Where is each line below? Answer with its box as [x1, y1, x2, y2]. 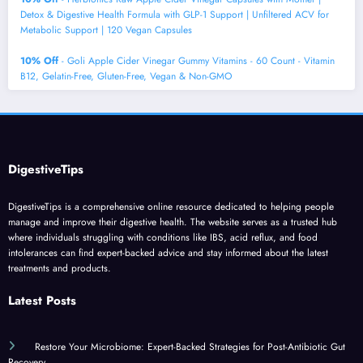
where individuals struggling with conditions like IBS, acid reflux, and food [8, 230, 318, 246]
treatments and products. [8, 261, 111, 276]
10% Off [20, 53, 58, 68]
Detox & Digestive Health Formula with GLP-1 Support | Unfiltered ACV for [20, 6, 329, 22]
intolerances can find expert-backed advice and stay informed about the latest [8, 246, 328, 261]
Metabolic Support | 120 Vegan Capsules [20, 22, 192, 37]
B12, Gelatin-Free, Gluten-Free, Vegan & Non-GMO [20, 68, 232, 83]
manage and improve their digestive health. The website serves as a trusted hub [8, 215, 337, 230]
